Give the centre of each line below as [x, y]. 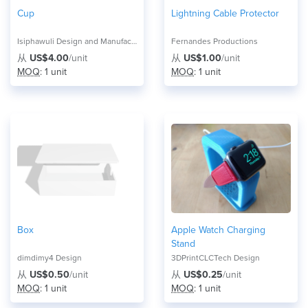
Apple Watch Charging [218, 230]
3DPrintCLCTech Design [216, 258]
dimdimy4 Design [49, 258]
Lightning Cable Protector [225, 13]
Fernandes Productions [214, 41]
